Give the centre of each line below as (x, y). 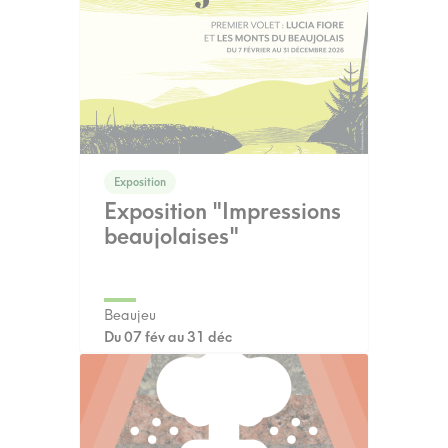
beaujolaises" (171, 235)
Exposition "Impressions (222, 210)
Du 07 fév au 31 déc (168, 337)
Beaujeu (130, 315)
